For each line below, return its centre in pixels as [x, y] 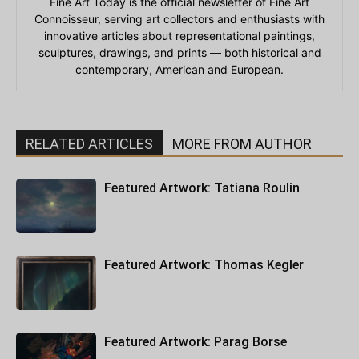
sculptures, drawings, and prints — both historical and [179, 52]
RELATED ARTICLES [89, 143]
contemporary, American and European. [179, 69]
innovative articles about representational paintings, [179, 35]
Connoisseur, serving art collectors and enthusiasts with [179, 18]
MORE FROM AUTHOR [242, 143]
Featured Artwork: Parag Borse [196, 341]
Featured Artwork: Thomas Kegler [204, 264]
